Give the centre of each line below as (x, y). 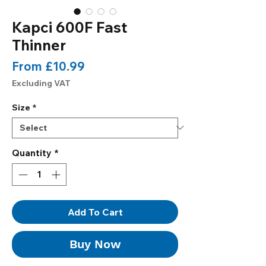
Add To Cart (95, 212)
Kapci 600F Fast (69, 27)
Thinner (39, 45)
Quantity (32, 153)
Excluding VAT (41, 83)
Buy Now (95, 244)
